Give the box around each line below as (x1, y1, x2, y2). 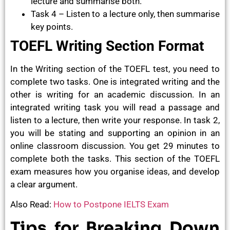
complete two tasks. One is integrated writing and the (10, 76, 220, 87)
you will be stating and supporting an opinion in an (10, 127, 220, 138)
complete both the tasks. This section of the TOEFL (10, 153, 220, 164)
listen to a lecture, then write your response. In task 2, (10, 114, 220, 125)
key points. (31, 21, 73, 32)
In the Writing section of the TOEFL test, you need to (10, 63, 220, 74)
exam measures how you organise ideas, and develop (10, 166, 220, 177)
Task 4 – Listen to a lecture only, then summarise (31, 8, 220, 19)
